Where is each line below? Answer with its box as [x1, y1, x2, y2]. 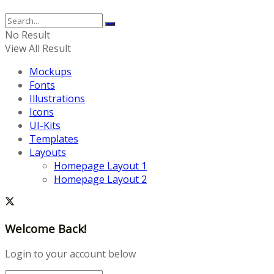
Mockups [29, 64, 72, 78]
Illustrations [29, 91, 85, 105]
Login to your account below [5, 247, 136, 261]
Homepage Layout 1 [54, 158, 147, 172]
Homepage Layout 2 [54, 172, 147, 186]
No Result [5, 28, 50, 42]
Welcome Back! [5, 220, 86, 236]
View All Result [5, 41, 71, 55]
